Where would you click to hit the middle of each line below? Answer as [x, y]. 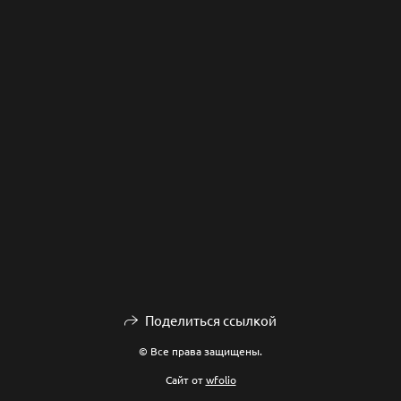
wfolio [221, 380]
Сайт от [185, 380]
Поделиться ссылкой [210, 320]
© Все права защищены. [200, 351]
